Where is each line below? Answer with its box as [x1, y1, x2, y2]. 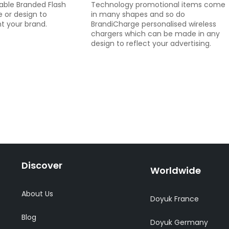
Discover [21, 158, 62, 172]
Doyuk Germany [150, 217, 209, 227]
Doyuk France [150, 193, 199, 204]
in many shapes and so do [91, 9, 185, 19]
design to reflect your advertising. [91, 38, 211, 49]
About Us [21, 188, 53, 199]
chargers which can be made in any [91, 28, 220, 39]
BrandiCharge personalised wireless [91, 18, 216, 29]
